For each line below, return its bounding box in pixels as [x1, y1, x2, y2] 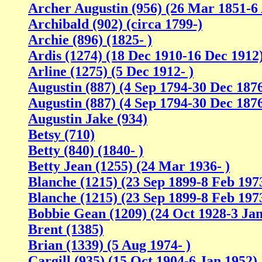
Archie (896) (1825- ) [28, 32, 152, 48]
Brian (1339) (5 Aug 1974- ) [28, 237, 191, 253]
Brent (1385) [28, 222, 104, 237]
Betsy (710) [28, 127, 95, 143]
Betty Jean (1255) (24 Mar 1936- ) [28, 158, 230, 174]
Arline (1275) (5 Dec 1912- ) [28, 64, 194, 80]
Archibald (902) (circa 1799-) [28, 16, 202, 32]
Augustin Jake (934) [28, 111, 147, 127]
